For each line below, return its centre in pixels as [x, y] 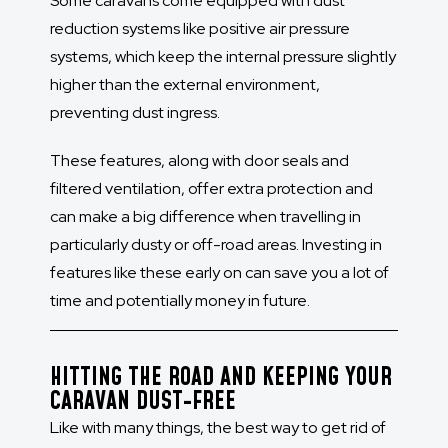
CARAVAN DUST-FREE [143, 402]
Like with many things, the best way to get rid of [218, 428]
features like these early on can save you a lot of [219, 273]
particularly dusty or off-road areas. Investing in [216, 245]
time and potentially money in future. [181, 301]
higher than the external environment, [185, 85]
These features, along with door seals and [199, 161]
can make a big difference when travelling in [205, 217]
